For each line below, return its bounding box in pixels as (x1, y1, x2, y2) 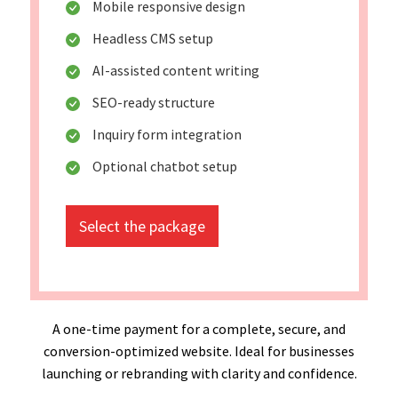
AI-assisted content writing (92, 60, 259, 79)
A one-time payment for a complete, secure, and (52, 319, 346, 338)
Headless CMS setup (92, 28, 213, 47)
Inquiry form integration (92, 124, 242, 143)
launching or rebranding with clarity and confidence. (41, 363, 357, 382)
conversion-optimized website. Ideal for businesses (44, 341, 354, 360)
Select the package (79, 215, 205, 236)
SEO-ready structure (92, 92, 215, 111)
